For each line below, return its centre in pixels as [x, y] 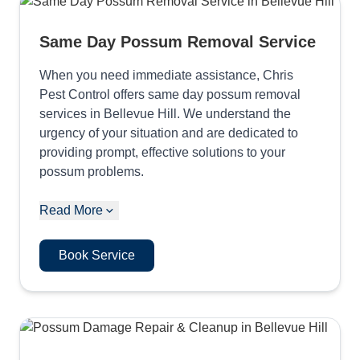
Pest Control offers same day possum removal [170, 94]
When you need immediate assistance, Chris [166, 75]
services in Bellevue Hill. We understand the [165, 114]
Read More [71, 210]
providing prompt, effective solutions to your [162, 152]
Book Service [97, 255]
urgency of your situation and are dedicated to [169, 133]
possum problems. [92, 172]
